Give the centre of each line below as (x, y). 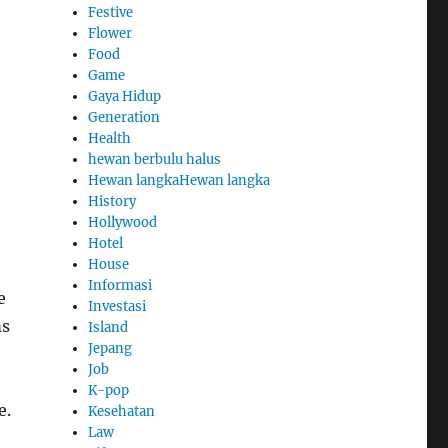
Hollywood (123, 222)
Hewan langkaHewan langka (179, 180)
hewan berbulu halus (155, 159)
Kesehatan (122, 411)
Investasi (117, 306)
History (112, 201)
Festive (111, 12)
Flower (110, 33)
